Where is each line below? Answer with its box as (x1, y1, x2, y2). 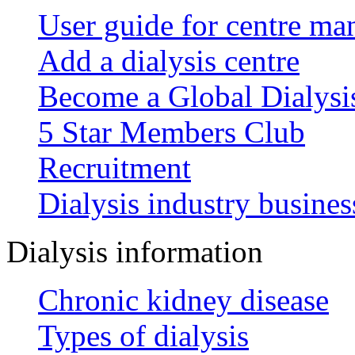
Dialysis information (6, 234, 263, 269)
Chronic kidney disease (38, 282, 329, 317)
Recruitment (38, 150, 191, 185)
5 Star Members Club (38, 114, 305, 149)
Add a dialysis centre (38, 43, 300, 78)
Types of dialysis (38, 318, 249, 353)
